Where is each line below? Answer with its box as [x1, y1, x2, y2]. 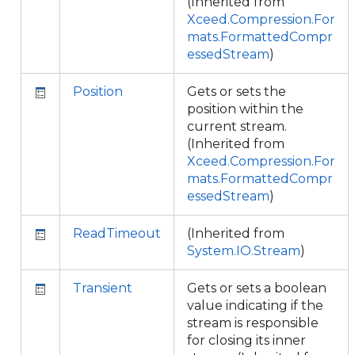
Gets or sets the [187, 84, 286, 99]
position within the [187, 101, 303, 116]
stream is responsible [187, 315, 319, 330]
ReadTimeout [73, 226, 161, 241]
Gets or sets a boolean [187, 281, 326, 296]
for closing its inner [187, 333, 306, 348]
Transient [73, 281, 132, 296]
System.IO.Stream [187, 243, 300, 258]
